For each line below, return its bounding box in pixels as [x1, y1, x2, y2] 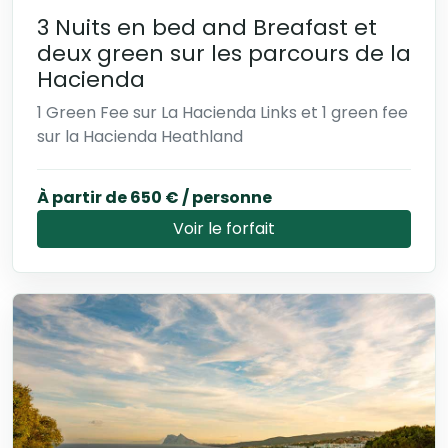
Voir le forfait [173, 217, 275, 241]
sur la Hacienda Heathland [37, 125, 243, 149]
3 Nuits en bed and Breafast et [37, 12, 377, 44]
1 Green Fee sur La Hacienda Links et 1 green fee [37, 101, 408, 125]
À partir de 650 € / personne [37, 186, 272, 210]
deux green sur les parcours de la [37, 38, 411, 70]
